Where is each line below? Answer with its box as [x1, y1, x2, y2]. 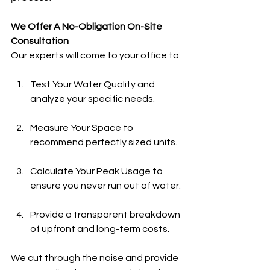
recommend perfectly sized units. [30, 137, 177, 147]
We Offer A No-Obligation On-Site [11, 22, 164, 31]
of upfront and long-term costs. [30, 224, 169, 234]
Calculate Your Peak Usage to [30, 166, 165, 176]
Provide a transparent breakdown [30, 210, 182, 219]
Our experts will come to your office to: [11, 51, 181, 60]
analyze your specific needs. [30, 94, 155, 104]
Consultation [11, 36, 69, 46]
